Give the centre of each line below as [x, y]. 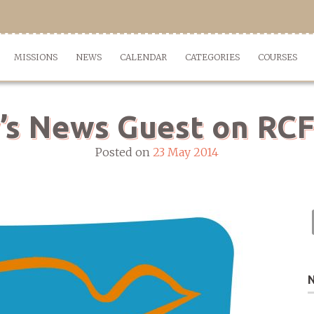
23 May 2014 [186, 152]
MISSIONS [36, 57]
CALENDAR [143, 57]
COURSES [278, 57]
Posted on [124, 152]
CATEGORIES [212, 57]
